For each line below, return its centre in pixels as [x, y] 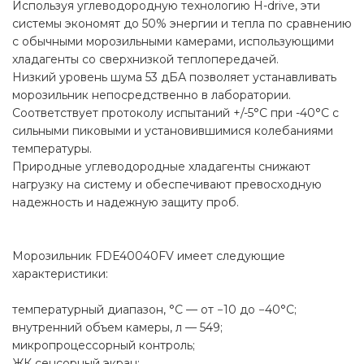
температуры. [52, 149]
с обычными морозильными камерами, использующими [173, 42]
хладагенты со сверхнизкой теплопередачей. [145, 60]
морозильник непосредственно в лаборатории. [152, 95]
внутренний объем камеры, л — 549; [117, 328]
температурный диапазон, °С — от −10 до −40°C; [154, 310]
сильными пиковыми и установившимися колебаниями [173, 131]
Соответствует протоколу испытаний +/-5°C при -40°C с [175, 113]
